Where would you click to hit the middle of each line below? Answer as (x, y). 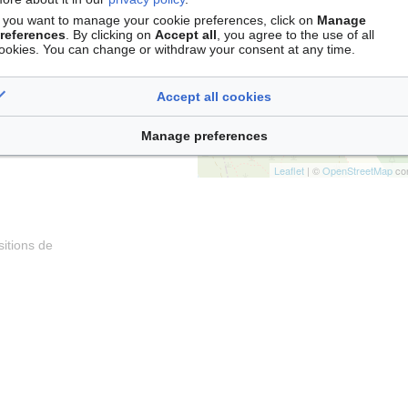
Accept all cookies (214, 96)
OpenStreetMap (357, 171)
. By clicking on (110, 34)
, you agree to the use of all (296, 34)
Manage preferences (204, 135)
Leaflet (289, 171)
